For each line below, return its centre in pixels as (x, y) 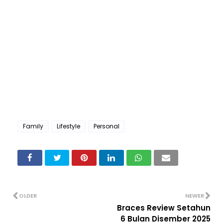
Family (33, 126)
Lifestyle (68, 126)
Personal (107, 126)
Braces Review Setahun (164, 208)
